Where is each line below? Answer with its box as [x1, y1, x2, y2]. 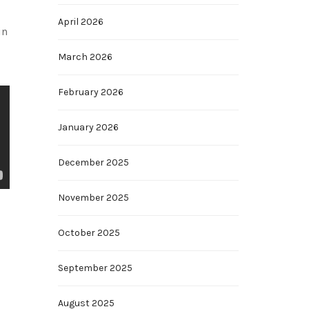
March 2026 [57, 51, 112, 63]
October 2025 [57, 227, 120, 239]
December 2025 [57, 157, 129, 168]
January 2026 [57, 121, 119, 133]
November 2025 [57, 192, 129, 203]
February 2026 [57, 86, 123, 98]
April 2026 [57, 16, 103, 28]
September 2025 [57, 262, 132, 274]
